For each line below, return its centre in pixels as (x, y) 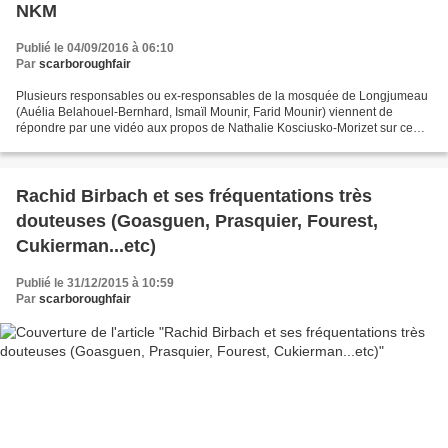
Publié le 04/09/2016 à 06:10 (95, 48)
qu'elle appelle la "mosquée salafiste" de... (130, 144)
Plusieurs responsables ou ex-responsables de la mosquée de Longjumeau (222, 96)
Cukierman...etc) (86, 246)
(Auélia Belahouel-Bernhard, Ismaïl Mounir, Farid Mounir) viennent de (204, 112)
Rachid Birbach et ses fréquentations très (194, 196)
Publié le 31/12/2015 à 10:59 (95, 283)
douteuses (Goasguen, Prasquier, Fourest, (197, 221)
